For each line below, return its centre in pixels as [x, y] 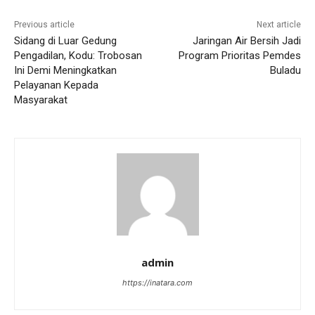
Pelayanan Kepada [56, 85]
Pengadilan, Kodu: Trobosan [78, 56]
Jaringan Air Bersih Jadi [246, 41]
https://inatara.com [157, 283]
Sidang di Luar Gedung [65, 41]
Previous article [44, 25]
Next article [278, 25]
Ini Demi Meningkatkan [65, 71]
